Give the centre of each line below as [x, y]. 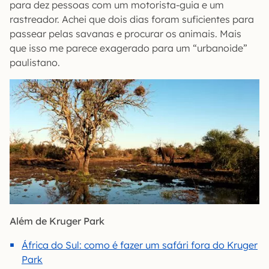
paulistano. [35, 62]
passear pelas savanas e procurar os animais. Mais [125, 34]
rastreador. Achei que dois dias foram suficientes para [132, 19]
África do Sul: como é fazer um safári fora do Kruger [140, 245]
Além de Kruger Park [57, 221]
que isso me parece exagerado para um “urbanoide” [128, 48]
